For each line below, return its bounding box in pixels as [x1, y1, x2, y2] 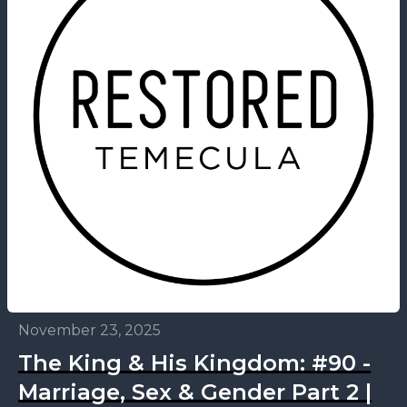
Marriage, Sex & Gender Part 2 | [18, 379, 372, 405]
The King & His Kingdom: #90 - [18, 350, 371, 376]
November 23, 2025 [18, 322, 161, 339]
